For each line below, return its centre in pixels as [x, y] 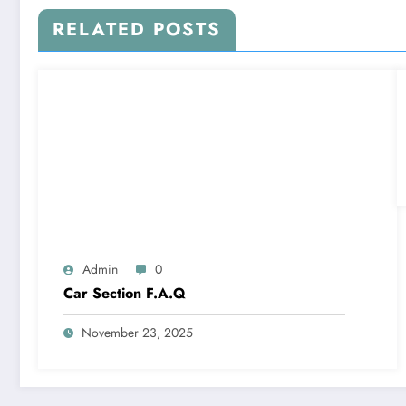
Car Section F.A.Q [125, 293]
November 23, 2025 [137, 332]
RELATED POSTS [137, 29]
